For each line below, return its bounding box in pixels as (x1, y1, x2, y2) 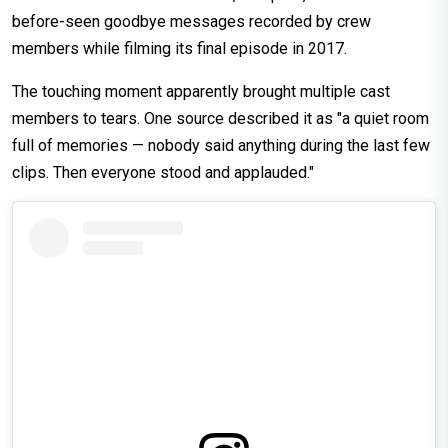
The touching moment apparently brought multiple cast (12, 82, 390, 102)
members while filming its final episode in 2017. (12, 39, 347, 59)
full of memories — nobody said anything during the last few (12, 136, 430, 156)
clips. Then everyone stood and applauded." (12, 163, 314, 183)
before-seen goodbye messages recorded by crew (12, 12, 371, 32)
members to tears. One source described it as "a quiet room (12, 109, 429, 129)
